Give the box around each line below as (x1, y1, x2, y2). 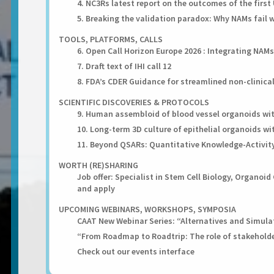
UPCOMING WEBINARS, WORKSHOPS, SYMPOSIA (59, 204, 236, 215)
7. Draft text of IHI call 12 (77, 61, 171, 72)
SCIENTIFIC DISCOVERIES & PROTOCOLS (59, 97, 209, 108)
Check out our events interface (77, 246, 194, 257)
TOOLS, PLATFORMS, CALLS (59, 34, 163, 45)
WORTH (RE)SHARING (59, 160, 138, 171)
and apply (77, 183, 115, 194)
